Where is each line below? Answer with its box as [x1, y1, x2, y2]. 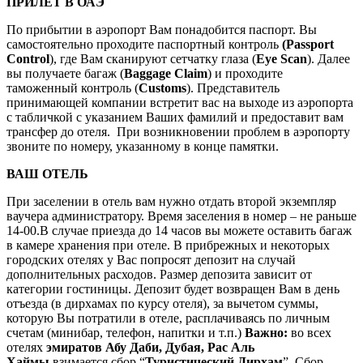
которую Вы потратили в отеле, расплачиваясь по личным [6, 310, 330, 325]
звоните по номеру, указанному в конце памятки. [6, 139, 282, 153]
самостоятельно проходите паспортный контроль [6, 36, 282, 51]
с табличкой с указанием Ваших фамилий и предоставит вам [6, 109, 344, 124]
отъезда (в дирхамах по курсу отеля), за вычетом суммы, [6, 296, 318, 310]
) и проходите [207, 66, 283, 80]
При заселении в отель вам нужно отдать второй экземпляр [6, 194, 336, 208]
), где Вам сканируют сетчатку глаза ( [49, 51, 256, 66]
